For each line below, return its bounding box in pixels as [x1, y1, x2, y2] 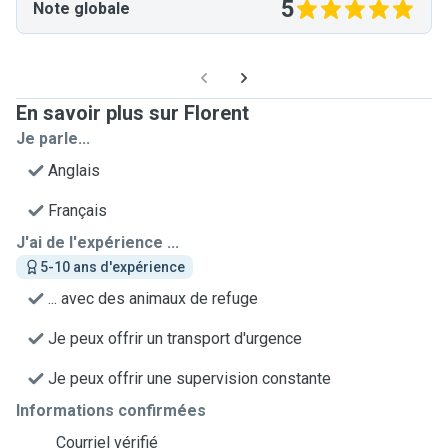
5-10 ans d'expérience [40, 259, 185, 275]
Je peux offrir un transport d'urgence [48, 329, 302, 348]
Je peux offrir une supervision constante [48, 369, 331, 388]
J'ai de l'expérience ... [16, 233, 179, 252]
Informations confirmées [16, 401, 206, 420]
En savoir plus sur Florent [16, 101, 249, 125]
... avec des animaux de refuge [48, 289, 258, 308]
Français [48, 201, 107, 220]
